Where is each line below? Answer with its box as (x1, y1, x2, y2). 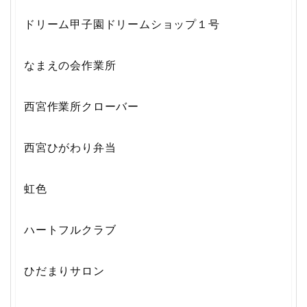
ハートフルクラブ (24, 223, 116, 236)
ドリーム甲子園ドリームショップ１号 (24, 18, 220, 30)
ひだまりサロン (24, 265, 105, 277)
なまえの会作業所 (24, 59, 116, 71)
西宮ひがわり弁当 (24, 141, 116, 153)
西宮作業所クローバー (24, 100, 139, 112)
